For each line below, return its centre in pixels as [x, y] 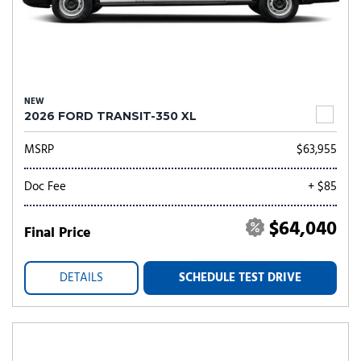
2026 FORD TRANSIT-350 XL [110, 116]
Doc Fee [45, 187]
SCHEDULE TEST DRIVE [240, 278]
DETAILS [81, 278]
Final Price [58, 233]
